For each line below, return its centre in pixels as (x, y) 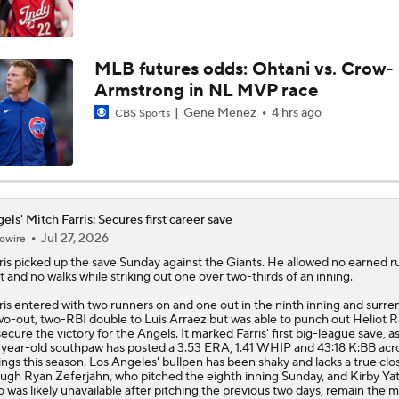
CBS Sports (142, 113)
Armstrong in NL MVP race (206, 90)
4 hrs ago (296, 113)
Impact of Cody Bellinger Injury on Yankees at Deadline (207, 112)
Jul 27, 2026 (74, 238)
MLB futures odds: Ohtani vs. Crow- (243, 69)
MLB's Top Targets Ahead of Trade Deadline (174, 252)
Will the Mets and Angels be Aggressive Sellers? (189, 182)
